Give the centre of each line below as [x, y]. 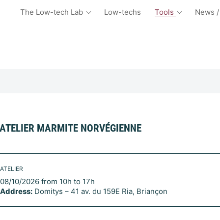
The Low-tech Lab [53, 12]
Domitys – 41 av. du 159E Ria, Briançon [100, 191]
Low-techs [123, 12]
